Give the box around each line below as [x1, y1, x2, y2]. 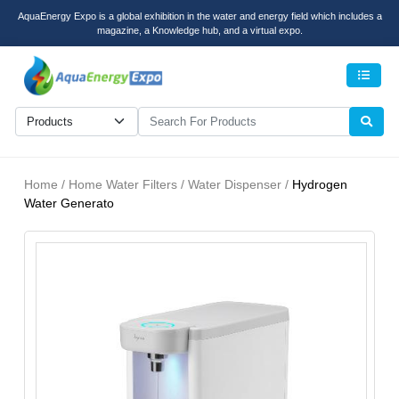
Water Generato [24, 196, 114, 211]
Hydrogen [292, 177, 347, 192]
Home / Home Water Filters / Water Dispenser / [24, 177, 292, 192]
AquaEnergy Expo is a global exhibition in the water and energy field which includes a [17, 11, 382, 21]
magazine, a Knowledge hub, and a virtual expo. [96, 25, 303, 36]
